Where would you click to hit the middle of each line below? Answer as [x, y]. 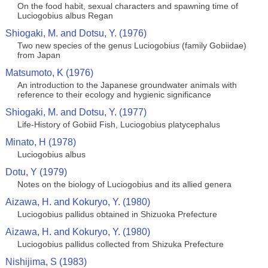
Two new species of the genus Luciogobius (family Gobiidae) [132, 45]
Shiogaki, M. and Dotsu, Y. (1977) [76, 112]
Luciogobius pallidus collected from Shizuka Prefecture [120, 244]
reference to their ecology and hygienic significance [114, 95]
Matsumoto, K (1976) [49, 73]
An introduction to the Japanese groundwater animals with [127, 85]
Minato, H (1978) [40, 142]
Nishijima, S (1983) [46, 262]
